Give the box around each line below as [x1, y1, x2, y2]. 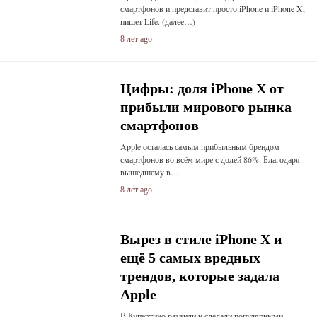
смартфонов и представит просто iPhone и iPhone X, [120, 3, 305, 14]
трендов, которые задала [120, 268, 279, 284]
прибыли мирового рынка [120, 99, 292, 115]
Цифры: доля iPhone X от [120, 81, 284, 96]
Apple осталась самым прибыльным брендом [120, 141, 279, 152]
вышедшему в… [120, 166, 179, 178]
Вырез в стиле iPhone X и [120, 231, 282, 247]
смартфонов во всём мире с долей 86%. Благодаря [120, 154, 300, 165]
